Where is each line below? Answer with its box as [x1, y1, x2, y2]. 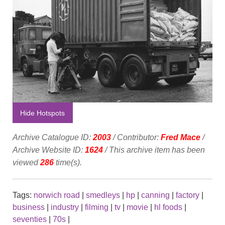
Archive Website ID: [13, 145, 85, 154]
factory [176, 190, 199, 199]
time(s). [54, 158, 82, 167]
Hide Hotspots [20, 108, 65, 117]
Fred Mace [161, 133, 200, 142]
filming [85, 202, 108, 211]
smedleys [86, 190, 120, 199]
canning [141, 190, 170, 199]
